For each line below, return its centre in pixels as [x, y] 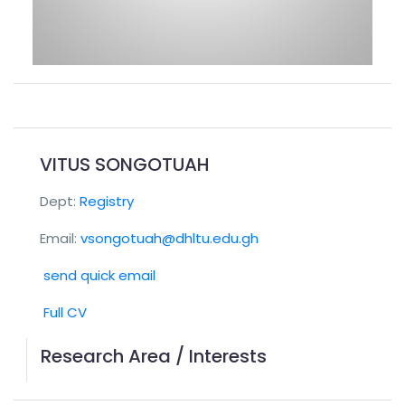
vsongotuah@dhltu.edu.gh [170, 238]
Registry [107, 201]
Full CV [63, 312]
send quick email [98, 275]
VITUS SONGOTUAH [125, 165]
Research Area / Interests [154, 356]
